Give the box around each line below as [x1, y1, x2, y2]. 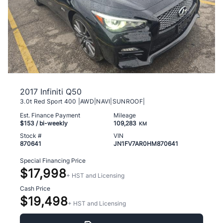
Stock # [20, 132, 42, 140]
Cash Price [20, 185, 50, 193]
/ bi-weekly [34, 119, 68, 127]
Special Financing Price [20, 157, 86, 165]
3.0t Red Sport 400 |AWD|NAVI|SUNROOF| [20, 98, 145, 106]
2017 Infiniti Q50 [20, 87, 82, 97]
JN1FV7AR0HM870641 [113, 140, 178, 148]
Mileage [113, 111, 136, 119]
